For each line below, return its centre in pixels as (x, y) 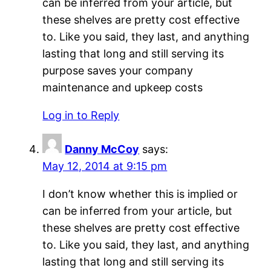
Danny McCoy (102, 149)
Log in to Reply (81, 116)
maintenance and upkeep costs (123, 88)
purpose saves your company (118, 71)
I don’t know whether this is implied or (140, 194)
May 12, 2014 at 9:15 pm (105, 166)
